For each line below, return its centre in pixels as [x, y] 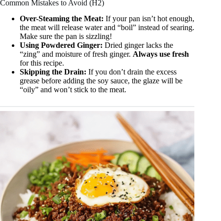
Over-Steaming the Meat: [62, 19]
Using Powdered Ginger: [61, 45]
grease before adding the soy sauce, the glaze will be [101, 81]
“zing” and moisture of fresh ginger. [76, 54]
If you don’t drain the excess [131, 72]
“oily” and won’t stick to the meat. [73, 90]
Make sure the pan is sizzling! [66, 37]
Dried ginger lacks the [138, 45]
